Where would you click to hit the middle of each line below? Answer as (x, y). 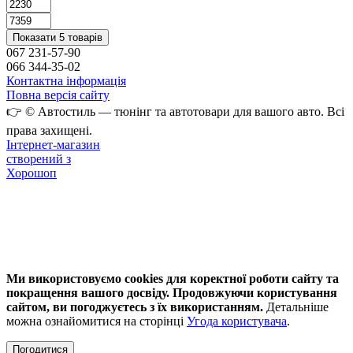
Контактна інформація (66, 80)
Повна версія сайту (58, 95)
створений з (39, 158)
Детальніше (296, 307)
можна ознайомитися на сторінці (97, 321)
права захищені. (49, 130)
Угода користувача (237, 321)
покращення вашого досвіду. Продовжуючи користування (172, 292)
